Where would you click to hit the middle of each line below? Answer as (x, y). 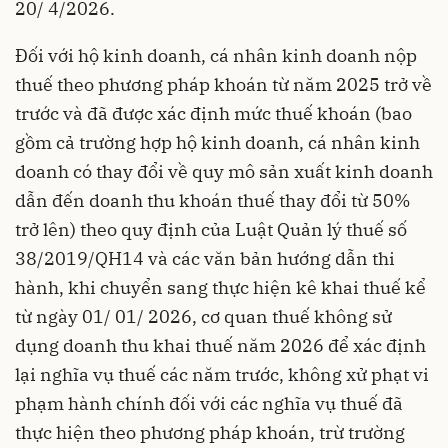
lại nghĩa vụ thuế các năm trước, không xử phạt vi (222, 375)
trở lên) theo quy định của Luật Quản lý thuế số (211, 230)
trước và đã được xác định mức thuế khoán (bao (213, 114)
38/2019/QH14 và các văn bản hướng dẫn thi (205, 259)
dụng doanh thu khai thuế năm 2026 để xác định (220, 346)
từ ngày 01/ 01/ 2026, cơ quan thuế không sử (203, 317)
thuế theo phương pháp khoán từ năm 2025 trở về (223, 85)
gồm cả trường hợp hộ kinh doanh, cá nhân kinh (217, 143)
